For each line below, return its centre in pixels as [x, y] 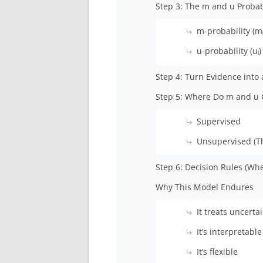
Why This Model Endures [205, 187]
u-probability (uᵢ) [229, 50]
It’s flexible [218, 251]
